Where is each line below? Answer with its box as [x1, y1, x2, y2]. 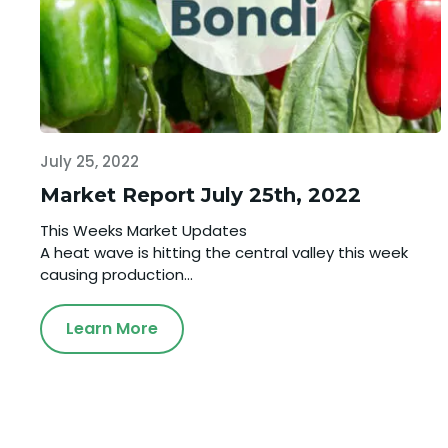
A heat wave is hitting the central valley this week [40, 241, 408, 263]
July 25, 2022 [40, 150, 139, 172]
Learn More [66, 316, 158, 340]
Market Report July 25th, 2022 [40, 182, 361, 207]
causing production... [40, 263, 193, 285]
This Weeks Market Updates [40, 219, 247, 241]
